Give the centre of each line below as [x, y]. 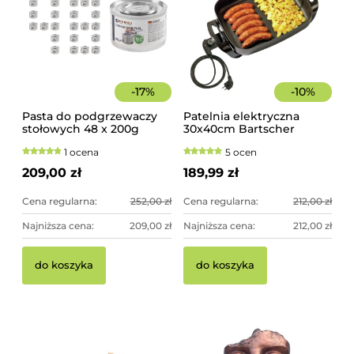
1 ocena [82, 152]
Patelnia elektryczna [241, 116]
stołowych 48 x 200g [81, 128]
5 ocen [241, 152]
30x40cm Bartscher [239, 128]
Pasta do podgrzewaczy [90, 116]
